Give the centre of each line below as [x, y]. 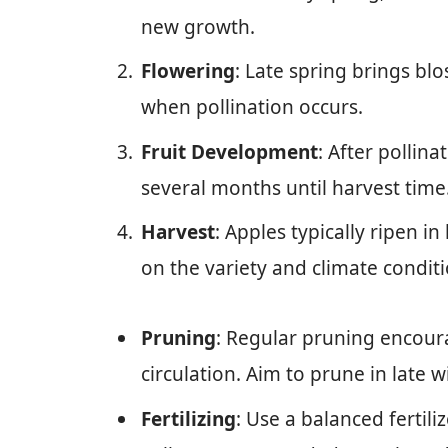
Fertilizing [188, 418]
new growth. [198, 26]
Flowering [188, 71]
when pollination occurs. [252, 107]
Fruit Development [229, 151]
